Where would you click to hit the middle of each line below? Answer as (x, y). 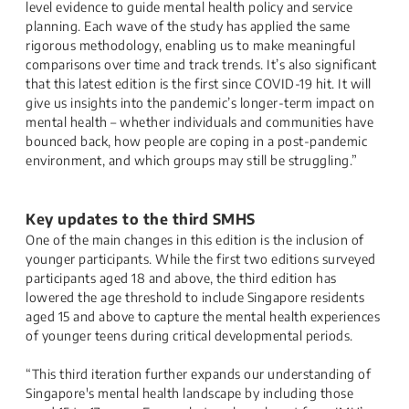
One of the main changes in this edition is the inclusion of (195, 240)
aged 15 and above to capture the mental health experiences (203, 316)
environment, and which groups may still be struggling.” (192, 160)
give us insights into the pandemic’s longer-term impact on (200, 103)
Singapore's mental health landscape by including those (189, 393)
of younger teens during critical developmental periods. (189, 336)
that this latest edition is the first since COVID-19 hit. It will (199, 84)
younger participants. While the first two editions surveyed (201, 259)
